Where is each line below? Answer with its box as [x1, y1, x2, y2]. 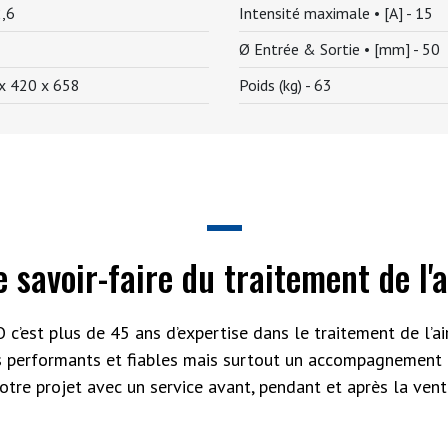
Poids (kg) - [239, 75, 314, 95]
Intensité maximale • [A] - [239, 3, 415, 23]
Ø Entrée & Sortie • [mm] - [239, 39, 422, 59]
